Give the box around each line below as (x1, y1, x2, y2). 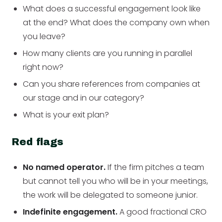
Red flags (12, 136, 63, 147)
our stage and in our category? (23, 92, 145, 104)
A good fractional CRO (117, 206, 207, 218)
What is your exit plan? (23, 109, 110, 120)
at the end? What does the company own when (23, 16, 210, 28)
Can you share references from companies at (23, 78, 201, 90)
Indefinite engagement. (23, 206, 118, 218)
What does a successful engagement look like (23, 2, 201, 14)
